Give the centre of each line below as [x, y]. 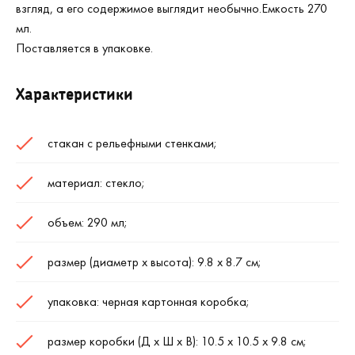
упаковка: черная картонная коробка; [149, 302]
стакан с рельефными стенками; [132, 143]
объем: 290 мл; [88, 222]
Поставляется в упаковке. [84, 48]
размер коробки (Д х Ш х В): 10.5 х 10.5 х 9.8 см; [177, 341]
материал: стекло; [96, 183]
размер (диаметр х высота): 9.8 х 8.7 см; [155, 262]
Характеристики [74, 94]
